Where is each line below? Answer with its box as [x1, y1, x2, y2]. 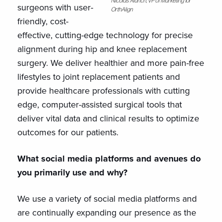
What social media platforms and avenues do [17, 152, 201, 165]
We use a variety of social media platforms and [17, 192, 197, 205]
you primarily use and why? [17, 166, 127, 179]
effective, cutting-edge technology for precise [17, 29, 193, 42]
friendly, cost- [17, 15, 68, 28]
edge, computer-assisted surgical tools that [17, 98, 182, 111]
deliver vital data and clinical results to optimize [17, 112, 199, 125]
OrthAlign [111, 5, 133, 13]
